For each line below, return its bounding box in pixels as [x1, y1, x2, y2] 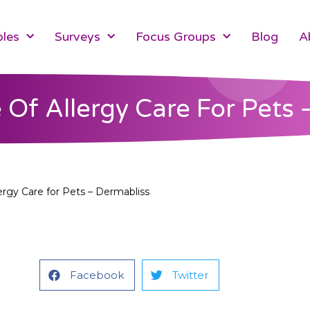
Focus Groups [136, 29, 216, 44]
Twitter [172, 268, 208, 282]
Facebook [70, 268, 124, 282]
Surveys [55, 29, 100, 44]
